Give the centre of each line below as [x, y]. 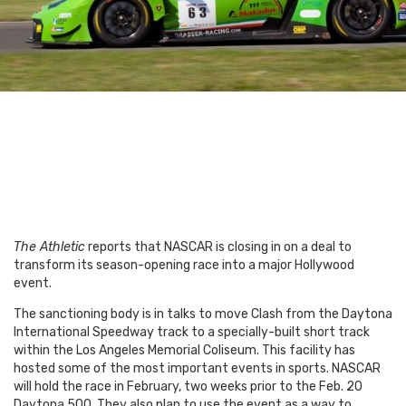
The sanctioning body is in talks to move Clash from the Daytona [203, 314]
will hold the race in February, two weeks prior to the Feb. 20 [188, 387]
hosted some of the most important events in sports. [171, 369]
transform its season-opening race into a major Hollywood [184, 266]
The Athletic [49, 247]
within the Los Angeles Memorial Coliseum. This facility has [184, 351]
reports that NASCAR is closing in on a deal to [218, 247]
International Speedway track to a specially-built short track [192, 333]
